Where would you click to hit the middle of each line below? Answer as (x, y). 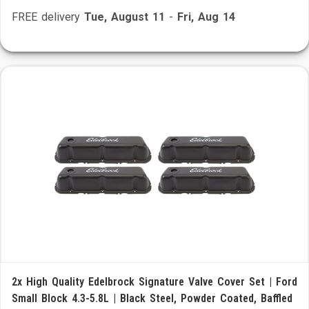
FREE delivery (48, 17)
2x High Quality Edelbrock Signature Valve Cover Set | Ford (154, 282)
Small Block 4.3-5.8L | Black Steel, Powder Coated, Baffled (152, 298)
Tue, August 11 (124, 17)
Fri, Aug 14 (206, 17)
